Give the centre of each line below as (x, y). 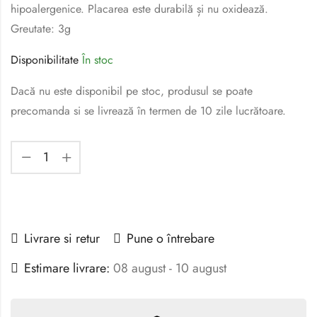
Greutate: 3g (41, 28)
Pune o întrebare (171, 238)
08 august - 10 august (170, 268)
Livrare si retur (62, 238)
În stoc (96, 59)
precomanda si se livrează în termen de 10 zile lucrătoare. (148, 110)
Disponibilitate (45, 59)
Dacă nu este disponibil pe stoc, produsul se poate (132, 91)
